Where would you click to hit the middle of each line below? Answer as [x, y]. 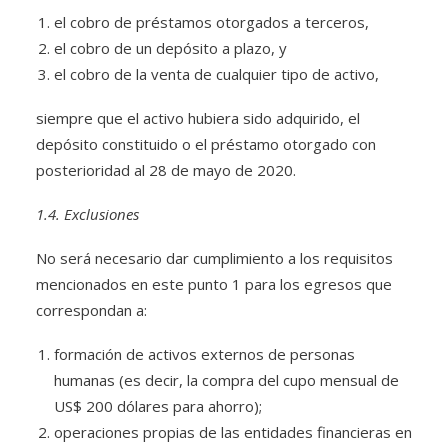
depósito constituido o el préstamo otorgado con [206, 144]
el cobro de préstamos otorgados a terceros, [211, 22]
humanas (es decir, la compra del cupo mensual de [226, 380]
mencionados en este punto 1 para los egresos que [214, 284]
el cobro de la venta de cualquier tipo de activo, [216, 74]
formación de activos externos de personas [204, 354]
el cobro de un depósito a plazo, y [170, 48]
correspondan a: [91, 310]
